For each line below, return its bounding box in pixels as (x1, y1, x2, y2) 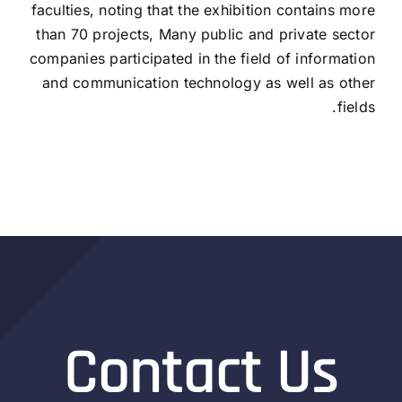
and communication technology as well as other (42, 73, 375, 92)
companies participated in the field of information (30, 48, 375, 67)
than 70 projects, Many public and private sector (36, 24, 375, 43)
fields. (336, 97, 375, 116)
